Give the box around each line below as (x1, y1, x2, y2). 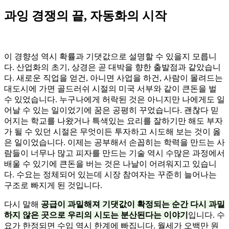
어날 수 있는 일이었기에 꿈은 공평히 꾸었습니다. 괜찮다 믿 (4, 105, 219, 114)
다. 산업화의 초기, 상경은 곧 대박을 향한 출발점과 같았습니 (4, 62, 221, 72)
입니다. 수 (188, 210, 225, 219)
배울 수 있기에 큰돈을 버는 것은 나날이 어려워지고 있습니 (4, 159, 217, 168)
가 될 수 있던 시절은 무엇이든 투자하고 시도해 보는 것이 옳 (4, 127, 221, 136)
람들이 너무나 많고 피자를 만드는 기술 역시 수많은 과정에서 (4, 148, 225, 157)
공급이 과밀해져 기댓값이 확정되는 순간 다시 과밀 (41, 199, 225, 209)
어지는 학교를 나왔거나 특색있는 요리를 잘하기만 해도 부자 (4, 116, 223, 125)
